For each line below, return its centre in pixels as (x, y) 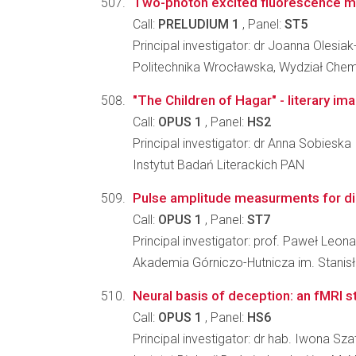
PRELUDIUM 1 (199, 24)
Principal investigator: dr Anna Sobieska (242, 143)
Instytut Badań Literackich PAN (219, 165)
